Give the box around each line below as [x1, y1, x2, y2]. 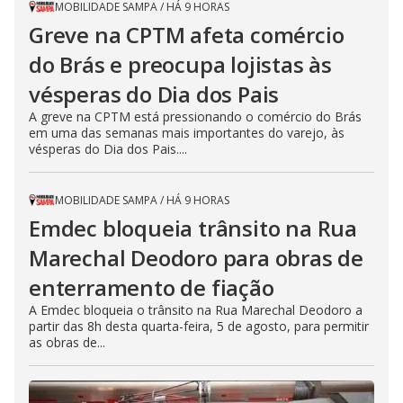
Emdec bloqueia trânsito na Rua [29, 212, 357, 243]
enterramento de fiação [29, 272, 274, 302]
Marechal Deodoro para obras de [29, 242, 363, 273]
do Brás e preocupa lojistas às [29, 49, 332, 79]
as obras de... [29, 333, 105, 351]
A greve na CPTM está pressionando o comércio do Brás [29, 107, 362, 125]
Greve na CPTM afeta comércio [29, 19, 345, 49]
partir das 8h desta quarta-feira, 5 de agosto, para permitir [29, 317, 369, 335]
